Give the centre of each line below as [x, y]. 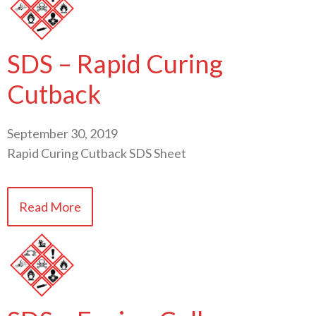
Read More [50, 206]
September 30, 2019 [62, 133]
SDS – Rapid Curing [115, 63]
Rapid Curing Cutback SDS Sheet [97, 153]
